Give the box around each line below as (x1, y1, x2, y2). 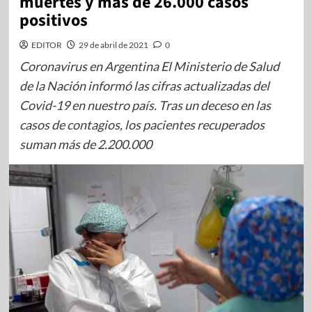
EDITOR (31, 40, 62, 50)
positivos (19, 8, 88, 33)
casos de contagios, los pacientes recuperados (19, 117, 265, 132)
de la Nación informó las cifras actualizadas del (19, 78, 270, 93)
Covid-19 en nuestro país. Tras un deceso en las (19, 97, 271, 113)
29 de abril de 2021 (78, 40, 148, 50)
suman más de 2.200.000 (19, 136, 152, 152)
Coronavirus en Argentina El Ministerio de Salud (19, 58, 279, 74)
